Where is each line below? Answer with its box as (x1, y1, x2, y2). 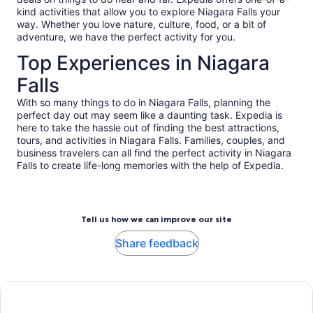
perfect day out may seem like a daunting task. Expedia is (17, 109, 282, 122)
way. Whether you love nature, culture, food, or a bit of (17, 18, 266, 31)
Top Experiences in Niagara (17, 51, 270, 75)
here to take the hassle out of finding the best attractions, (17, 122, 279, 134)
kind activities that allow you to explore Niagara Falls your (17, 6, 280, 18)
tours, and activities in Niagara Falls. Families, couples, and (17, 134, 285, 147)
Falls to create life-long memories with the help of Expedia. (17, 159, 284, 172)
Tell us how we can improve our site (81, 214, 232, 225)
